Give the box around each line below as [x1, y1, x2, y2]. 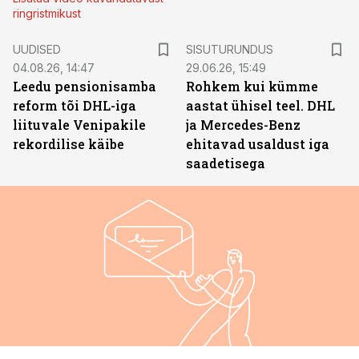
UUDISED [13, 42, 61, 56]
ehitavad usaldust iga [186, 135, 329, 152]
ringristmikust [13, 6, 81, 20]
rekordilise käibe [13, 135, 124, 152]
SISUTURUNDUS [186, 42, 273, 56]
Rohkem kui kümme [186, 78, 318, 95]
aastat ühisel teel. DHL [186, 97, 335, 114]
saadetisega [186, 155, 265, 171]
